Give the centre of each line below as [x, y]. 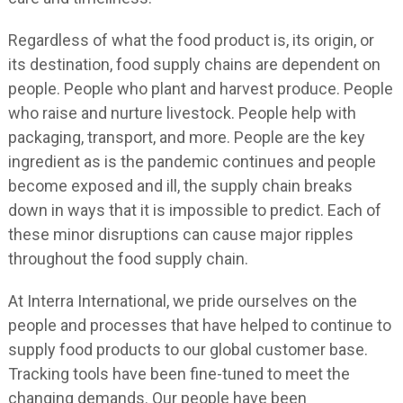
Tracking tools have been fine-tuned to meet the [179, 374]
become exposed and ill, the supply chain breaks [180, 186]
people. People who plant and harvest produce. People [200, 89]
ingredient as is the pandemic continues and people [192, 162]
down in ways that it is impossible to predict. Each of [194, 210]
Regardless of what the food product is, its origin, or [191, 40]
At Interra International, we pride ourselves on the [182, 301]
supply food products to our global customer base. [188, 350]
